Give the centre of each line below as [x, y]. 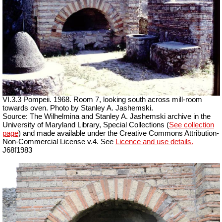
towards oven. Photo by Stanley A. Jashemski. [78, 108]
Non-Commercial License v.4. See [59, 142]
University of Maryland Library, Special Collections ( [86, 125]
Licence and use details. [154, 142]
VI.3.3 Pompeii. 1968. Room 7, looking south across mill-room [102, 100]
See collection [192, 125]
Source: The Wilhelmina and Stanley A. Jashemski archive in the [107, 117]
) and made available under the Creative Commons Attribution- [119, 134]
